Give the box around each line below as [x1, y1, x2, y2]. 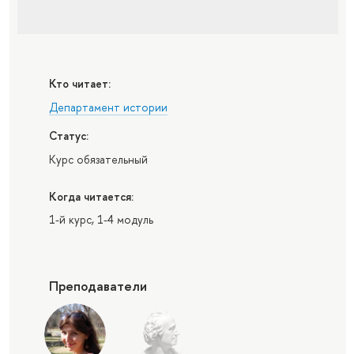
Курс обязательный [48, 151, 148, 167]
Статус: [48, 128, 88, 144]
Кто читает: [48, 76, 111, 92]
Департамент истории [48, 99, 168, 115]
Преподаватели [48, 277, 147, 295]
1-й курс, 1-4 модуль [48, 212, 153, 228]
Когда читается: [48, 188, 134, 204]
